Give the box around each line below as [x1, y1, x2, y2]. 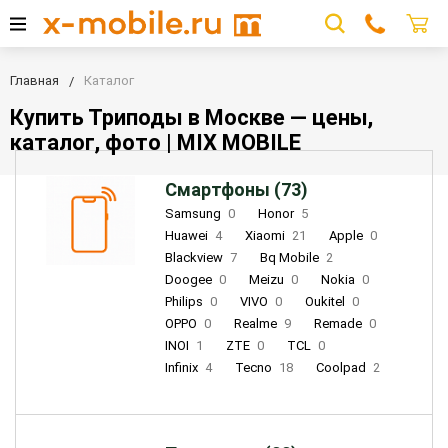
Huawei [164, 228, 211, 244]
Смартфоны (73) [164, 179, 308, 201]
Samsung [164, 206, 224, 222]
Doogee [164, 272, 215, 288]
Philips [164, 294, 206, 310]
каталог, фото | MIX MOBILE [10, 130, 301, 156]
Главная [10, 73, 59, 89]
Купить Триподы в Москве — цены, [10, 105, 373, 131]
